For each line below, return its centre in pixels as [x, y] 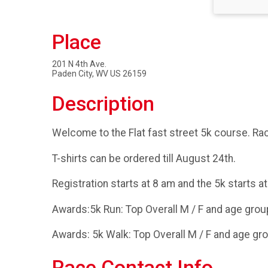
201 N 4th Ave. [79, 64]
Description [103, 104]
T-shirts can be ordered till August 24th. [145, 158]
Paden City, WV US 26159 [99, 74]
